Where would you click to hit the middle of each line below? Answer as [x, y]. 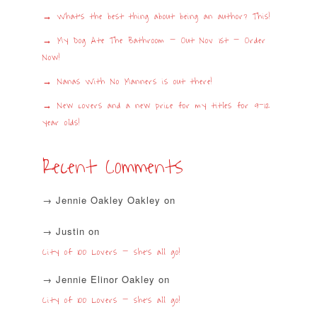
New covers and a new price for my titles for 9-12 [164, 106]
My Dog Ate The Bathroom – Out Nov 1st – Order [162, 41]
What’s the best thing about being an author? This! [164, 17]
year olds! [61, 123]
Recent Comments [113, 167]
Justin [70, 231]
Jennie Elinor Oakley [105, 279]
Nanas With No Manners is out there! [135, 82]
